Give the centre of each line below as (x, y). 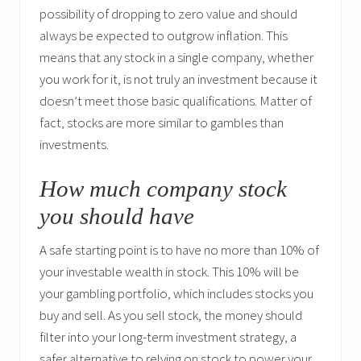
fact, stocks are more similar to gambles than (162, 122)
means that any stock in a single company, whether (176, 57)
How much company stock (163, 188)
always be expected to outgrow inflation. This (164, 35)
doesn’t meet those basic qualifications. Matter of (176, 100)
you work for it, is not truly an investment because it (178, 79)
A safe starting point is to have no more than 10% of (179, 249)
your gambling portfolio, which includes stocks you (176, 293)
